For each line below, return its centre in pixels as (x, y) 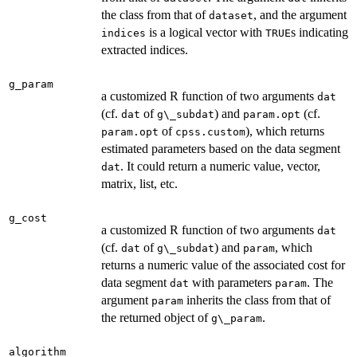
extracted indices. (145, 49)
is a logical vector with (206, 32)
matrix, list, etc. (139, 183)
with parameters (232, 282)
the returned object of (156, 317)
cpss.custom (210, 131)
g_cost (28, 218)
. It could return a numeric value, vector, (220, 166)
